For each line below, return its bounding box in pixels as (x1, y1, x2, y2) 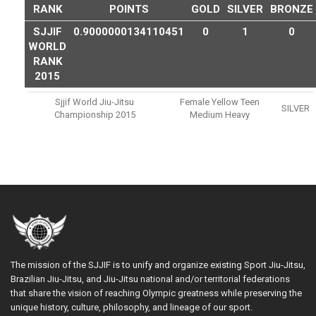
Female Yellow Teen (179, 96, 260, 107)
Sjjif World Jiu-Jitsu (55, 96, 134, 107)
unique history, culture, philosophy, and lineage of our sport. (11, 301, 255, 312)
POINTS (109, 2, 149, 16)
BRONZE (270, 2, 313, 16)
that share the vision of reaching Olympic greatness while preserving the (11, 287, 302, 298)
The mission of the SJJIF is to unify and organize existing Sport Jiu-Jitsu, (11, 259, 305, 270)
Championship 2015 (54, 109, 135, 120)
